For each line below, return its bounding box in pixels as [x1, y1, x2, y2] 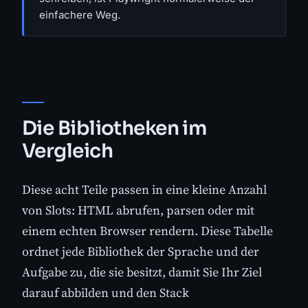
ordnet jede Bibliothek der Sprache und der [22, 243, 259, 261]
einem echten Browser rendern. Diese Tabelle [22, 222, 273, 240]
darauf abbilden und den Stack [22, 284, 189, 302]
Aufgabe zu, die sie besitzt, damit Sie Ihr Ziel [22, 263, 262, 281]
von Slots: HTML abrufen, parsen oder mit [22, 201, 254, 219]
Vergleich [22, 139, 113, 163]
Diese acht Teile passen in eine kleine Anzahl [22, 181, 267, 199]
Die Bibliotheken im [22, 116, 207, 140]
